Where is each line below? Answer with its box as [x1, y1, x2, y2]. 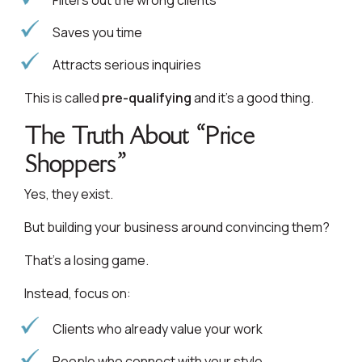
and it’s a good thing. [192, 89, 314, 107]
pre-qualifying [102, 89, 192, 107]
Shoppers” [24, 148, 126, 180]
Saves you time [53, 23, 142, 42]
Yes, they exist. [24, 185, 113, 204]
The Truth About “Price [24, 120, 255, 152]
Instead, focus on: [24, 284, 131, 303]
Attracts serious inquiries [53, 56, 201, 74]
